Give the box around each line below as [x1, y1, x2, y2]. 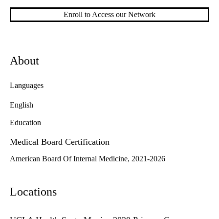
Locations [10, 185, 57, 198]
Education [10, 118, 41, 127]
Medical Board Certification [10, 137, 109, 147]
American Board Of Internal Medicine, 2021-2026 [10, 154, 165, 163]
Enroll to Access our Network [64, 10, 155, 19]
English [10, 101, 33, 109]
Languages [10, 81, 44, 90]
